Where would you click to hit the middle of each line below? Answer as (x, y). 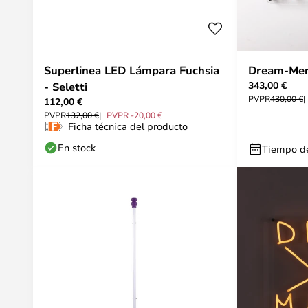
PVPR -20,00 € (134, 115)
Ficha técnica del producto (128, 126)
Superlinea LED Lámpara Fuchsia (132, 70)
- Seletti (66, 87)
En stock (77, 147)
